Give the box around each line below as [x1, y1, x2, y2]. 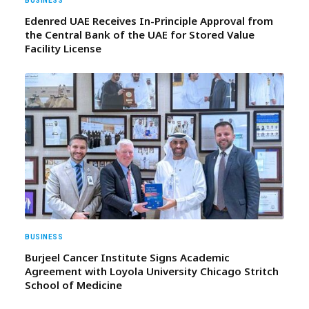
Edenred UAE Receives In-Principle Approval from [25, 14, 273, 28]
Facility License [25, 41, 101, 56]
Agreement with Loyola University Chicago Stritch [25, 263, 279, 278]
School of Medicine [25, 277, 122, 292]
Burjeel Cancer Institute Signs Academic [25, 250, 230, 264]
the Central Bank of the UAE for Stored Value [25, 28, 255, 42]
